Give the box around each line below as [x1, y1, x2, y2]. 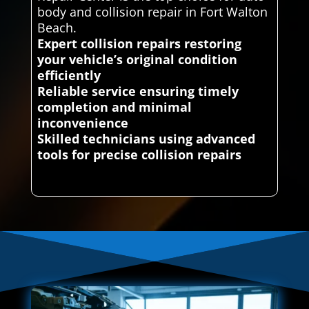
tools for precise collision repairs [37, 146, 241, 163]
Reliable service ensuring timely [37, 83, 239, 100]
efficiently [37, 67, 101, 84]
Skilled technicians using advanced [37, 130, 255, 148]
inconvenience [37, 114, 128, 132]
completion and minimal [37, 99, 192, 116]
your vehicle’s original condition [37, 51, 237, 68]
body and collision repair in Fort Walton [37, 3, 268, 21]
